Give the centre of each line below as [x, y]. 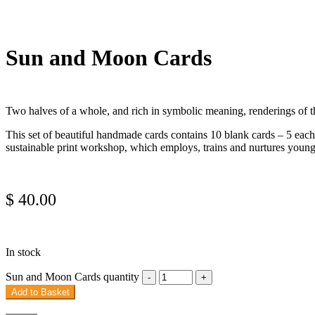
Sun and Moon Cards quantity [72, 276]
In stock [23, 252]
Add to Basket [40, 292]
